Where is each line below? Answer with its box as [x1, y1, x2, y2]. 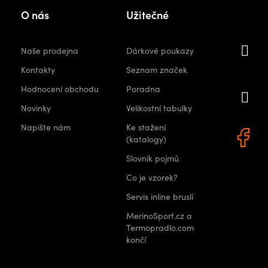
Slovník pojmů [126, 153, 179, 164]
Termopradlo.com [126, 222, 194, 233]
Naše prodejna [21, 45, 79, 56]
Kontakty [21, 64, 56, 75]
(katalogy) [126, 133, 166, 145]
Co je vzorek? [126, 172, 178, 183]
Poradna [126, 83, 160, 95]
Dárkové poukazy [126, 45, 194, 56]
